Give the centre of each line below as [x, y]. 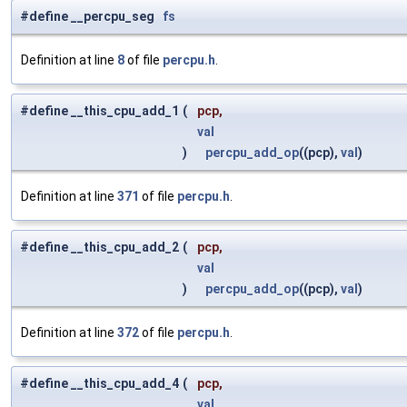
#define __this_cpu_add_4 [99, 384]
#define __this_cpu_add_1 [99, 111]
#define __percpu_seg [91, 17]
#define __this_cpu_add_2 [99, 248]
